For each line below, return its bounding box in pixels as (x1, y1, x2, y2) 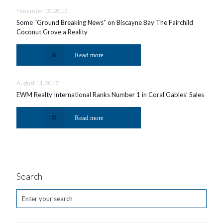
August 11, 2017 (16, 79, 59, 87)
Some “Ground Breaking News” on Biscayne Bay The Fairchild (16, 18, 193, 27)
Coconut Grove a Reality (16, 28, 88, 36)
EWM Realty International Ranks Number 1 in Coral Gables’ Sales (16, 91, 204, 99)
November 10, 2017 (16, 7, 68, 15)
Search (16, 171, 42, 182)
